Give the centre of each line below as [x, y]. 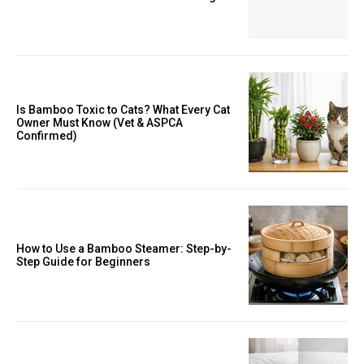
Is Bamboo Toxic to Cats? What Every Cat [123, 109]
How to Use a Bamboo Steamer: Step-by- [124, 249]
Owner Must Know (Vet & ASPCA [100, 122]
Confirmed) [47, 135]
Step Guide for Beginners [83, 262]
